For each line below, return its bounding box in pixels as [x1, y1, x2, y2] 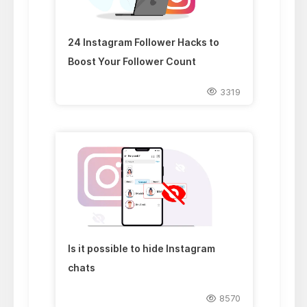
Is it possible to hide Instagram [68, 243, 216, 255]
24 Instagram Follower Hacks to [68, 36, 220, 48]
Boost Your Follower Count [68, 55, 197, 67]
